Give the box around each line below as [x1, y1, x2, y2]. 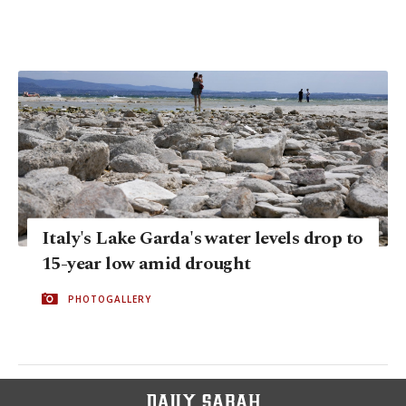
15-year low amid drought [42, 249, 251, 277]
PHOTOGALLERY [68, 292, 151, 305]
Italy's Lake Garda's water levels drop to [42, 224, 363, 252]
